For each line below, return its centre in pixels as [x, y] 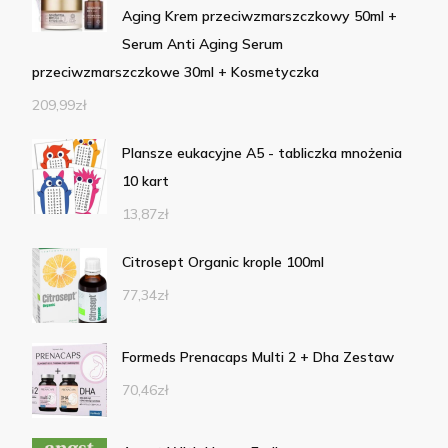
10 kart [145, 180]
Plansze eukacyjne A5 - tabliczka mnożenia [262, 152]
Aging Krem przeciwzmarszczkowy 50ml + [259, 15]
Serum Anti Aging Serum [202, 43]
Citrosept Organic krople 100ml [223, 261]
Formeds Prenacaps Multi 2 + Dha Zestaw [258, 356]
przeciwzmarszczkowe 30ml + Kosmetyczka [175, 71]
